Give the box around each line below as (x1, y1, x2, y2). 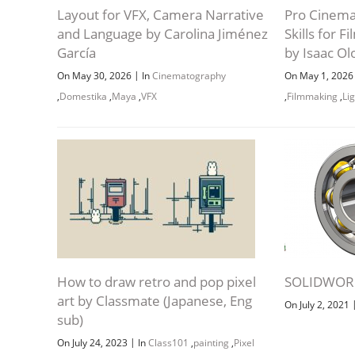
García (57, 43, 96, 62)
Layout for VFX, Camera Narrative (57, 5, 264, 24)
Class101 (148, 335, 189, 349)
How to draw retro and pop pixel (57, 272, 256, 291)
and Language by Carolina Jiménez (57, 24, 268, 43)
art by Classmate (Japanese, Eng (57, 291, 252, 310)
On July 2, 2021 (284, 297, 353, 311)
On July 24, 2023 (57, 335, 130, 349)
